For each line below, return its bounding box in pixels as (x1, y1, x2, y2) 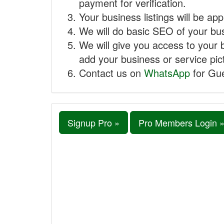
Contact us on (79, 65, 144, 80)
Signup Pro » (67, 116, 119, 129)
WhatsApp (144, 65, 190, 80)
